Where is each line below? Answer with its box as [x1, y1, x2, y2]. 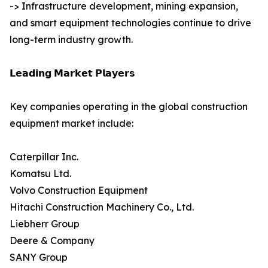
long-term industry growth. [10, 33, 133, 46]
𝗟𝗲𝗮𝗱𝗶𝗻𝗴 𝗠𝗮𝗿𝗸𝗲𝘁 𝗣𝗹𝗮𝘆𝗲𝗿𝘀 [10, 67, 135, 80]
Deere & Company [10, 234, 95, 247]
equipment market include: [10, 117, 133, 130]
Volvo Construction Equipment [10, 184, 148, 197]
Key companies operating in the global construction [10, 100, 248, 113]
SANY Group [10, 251, 68, 264]
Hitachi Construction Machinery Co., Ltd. [10, 201, 194, 214]
